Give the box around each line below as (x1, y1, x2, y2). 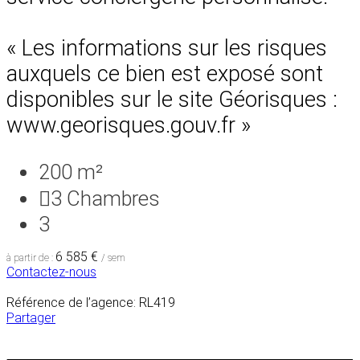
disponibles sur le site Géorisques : (6, 86, 337, 112)
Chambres (67, 186, 160, 211)
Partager (6, 309, 55, 325)
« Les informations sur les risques (6, 35, 327, 61)
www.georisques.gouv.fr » (6, 112, 251, 138)
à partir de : (6, 252, 55, 264)
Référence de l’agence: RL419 (6, 294, 175, 310)
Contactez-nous (6, 264, 96, 280)
